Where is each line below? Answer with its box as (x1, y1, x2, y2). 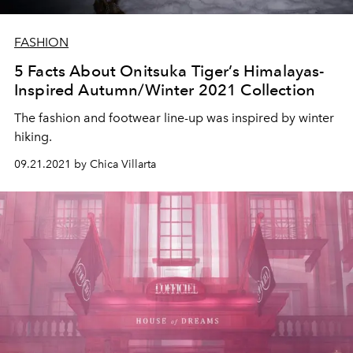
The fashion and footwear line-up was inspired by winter (14, 110, 334, 126)
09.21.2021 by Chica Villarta (14, 158, 156, 172)
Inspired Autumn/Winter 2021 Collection (14, 80, 316, 100)
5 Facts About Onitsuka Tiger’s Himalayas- (14, 61, 325, 81)
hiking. (14, 129, 52, 145)
